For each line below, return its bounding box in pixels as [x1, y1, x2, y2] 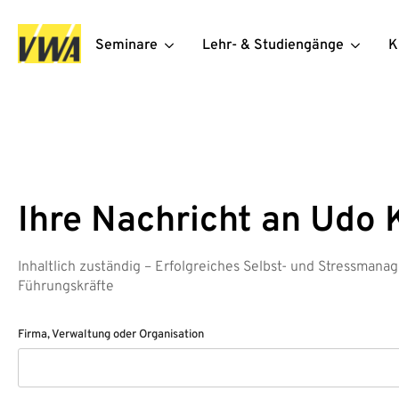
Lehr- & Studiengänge [201, 36, 344, 54]
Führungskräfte [18, 277, 114, 296]
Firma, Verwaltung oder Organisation [18, 327, 204, 342]
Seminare [94, 36, 158, 54]
